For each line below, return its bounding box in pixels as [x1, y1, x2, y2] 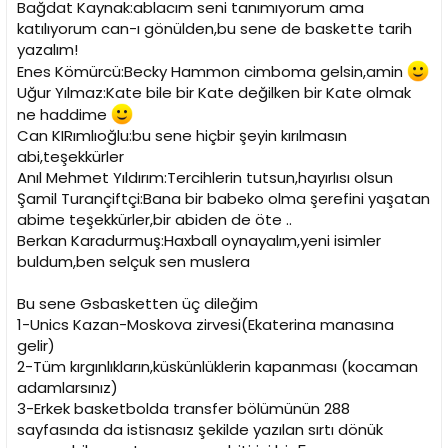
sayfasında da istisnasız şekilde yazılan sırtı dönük [17, 419, 383, 441]
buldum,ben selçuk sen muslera [17, 251, 250, 273]
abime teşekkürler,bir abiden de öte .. [17, 209, 292, 231]
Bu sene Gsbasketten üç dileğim [17, 293, 258, 315]
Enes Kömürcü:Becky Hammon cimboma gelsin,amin [17, 61, 407, 83]
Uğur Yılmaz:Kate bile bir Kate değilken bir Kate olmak [17, 82, 411, 104]
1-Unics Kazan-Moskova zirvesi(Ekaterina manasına [17, 314, 394, 336]
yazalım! [17, 39, 78, 61]
